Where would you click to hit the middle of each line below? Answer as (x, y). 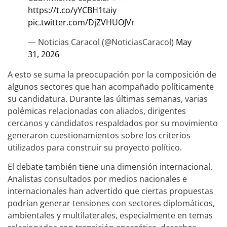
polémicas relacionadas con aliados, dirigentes (97, 111)
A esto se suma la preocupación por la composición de (112, 74)
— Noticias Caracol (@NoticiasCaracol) (102, 42)
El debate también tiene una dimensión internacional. (110, 166)
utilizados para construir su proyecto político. (95, 147)
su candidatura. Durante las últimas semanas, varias (108, 99)
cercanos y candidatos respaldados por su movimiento (113, 123)
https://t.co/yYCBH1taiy (72, 10)
